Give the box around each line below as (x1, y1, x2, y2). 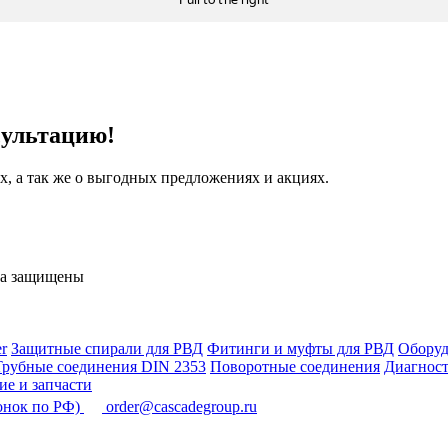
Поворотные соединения (210, 357, 380, 375)
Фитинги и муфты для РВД (207, 339, 394, 357)
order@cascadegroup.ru (106, 397, 257, 415)
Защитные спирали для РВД (11, 339, 203, 357)
